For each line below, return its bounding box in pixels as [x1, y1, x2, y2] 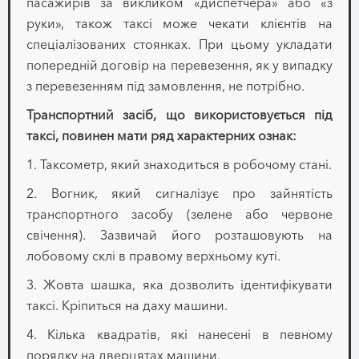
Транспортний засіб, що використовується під [26, 107, 333, 123]
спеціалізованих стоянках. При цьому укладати [26, 36, 333, 53]
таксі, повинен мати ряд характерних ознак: [26, 127, 296, 144]
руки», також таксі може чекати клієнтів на [26, 15, 333, 32]
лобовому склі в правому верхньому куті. [26, 248, 280, 264]
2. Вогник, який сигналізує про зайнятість [26, 185, 333, 202]
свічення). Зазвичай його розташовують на [26, 227, 333, 244]
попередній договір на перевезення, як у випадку [26, 57, 333, 74]
